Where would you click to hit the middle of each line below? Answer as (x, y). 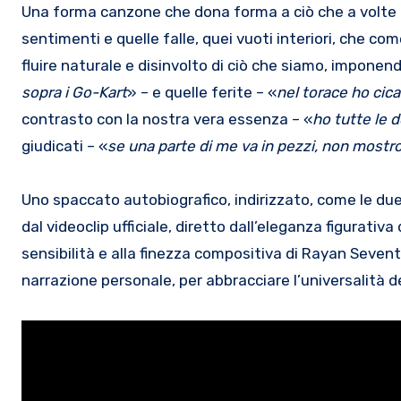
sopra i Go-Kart (74, 92)
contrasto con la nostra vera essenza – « (167, 119)
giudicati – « (64, 145)
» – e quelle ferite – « (202, 92)
